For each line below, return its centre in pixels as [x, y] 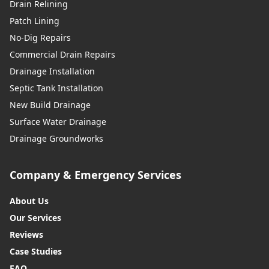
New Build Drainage [50, 105]
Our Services [35, 218]
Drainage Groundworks [56, 139]
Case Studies [36, 252]
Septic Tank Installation [56, 88]
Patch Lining [35, 21]
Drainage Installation [52, 71]
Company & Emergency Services [95, 175]
